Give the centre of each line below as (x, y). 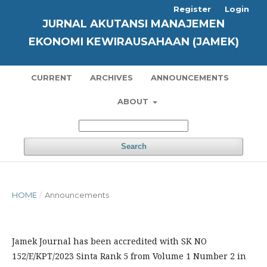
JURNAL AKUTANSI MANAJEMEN (133, 24)
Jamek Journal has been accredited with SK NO (109, 241)
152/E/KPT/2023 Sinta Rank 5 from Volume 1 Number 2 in (129, 256)
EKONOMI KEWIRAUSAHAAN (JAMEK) (133, 42)
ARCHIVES (111, 77)
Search (133, 146)
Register (192, 9)
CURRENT (51, 77)
